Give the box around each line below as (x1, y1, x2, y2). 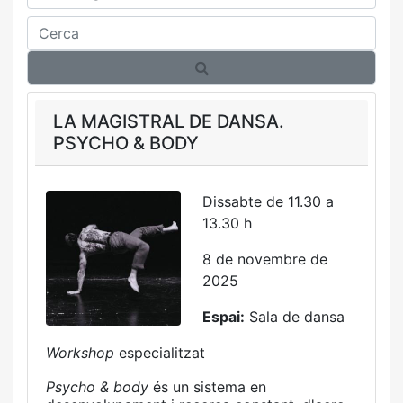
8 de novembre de (202, 250, 327, 268)
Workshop (46, 344, 119, 362)
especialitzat (119, 344, 205, 362)
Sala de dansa (245, 308, 345, 326)
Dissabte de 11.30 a (202, 193, 334, 210)
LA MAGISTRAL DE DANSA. (53, 111, 284, 132)
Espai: (202, 308, 245, 326)
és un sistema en (153, 378, 266, 396)
